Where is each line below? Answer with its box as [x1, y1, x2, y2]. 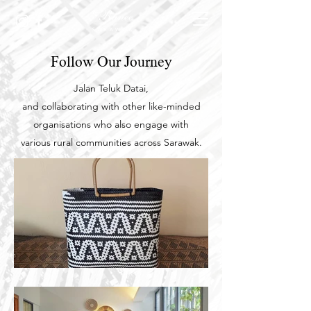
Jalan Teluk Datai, [74, 82, 149, 94]
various [20, 136, 53, 149]
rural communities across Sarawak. [53, 136, 202, 149]
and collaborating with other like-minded [22, 100, 201, 112]
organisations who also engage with [33, 118, 189, 131]
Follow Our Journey [50, 55, 172, 69]
